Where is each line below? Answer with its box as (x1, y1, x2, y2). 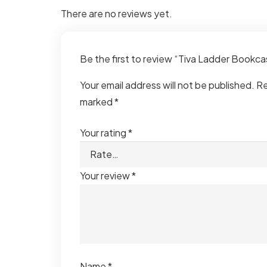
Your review (80, 169, 132, 182)
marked (80, 95, 114, 108)
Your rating (80, 126, 128, 139)
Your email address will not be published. (80, 78, 254, 91)
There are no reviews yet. (61, 7, 172, 20)
